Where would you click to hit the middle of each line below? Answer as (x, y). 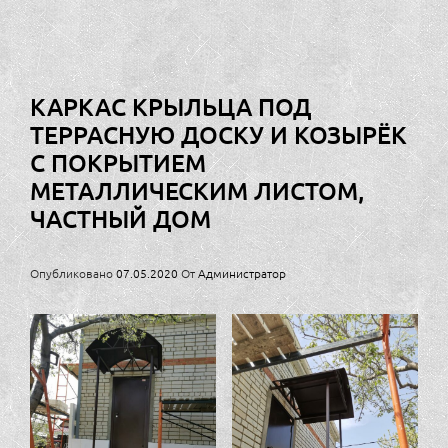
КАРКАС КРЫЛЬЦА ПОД (170, 106)
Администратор (242, 272)
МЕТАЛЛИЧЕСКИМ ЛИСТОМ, (197, 190)
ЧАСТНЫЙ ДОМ (120, 218)
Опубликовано (73, 272)
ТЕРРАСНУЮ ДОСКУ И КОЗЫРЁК (218, 134)
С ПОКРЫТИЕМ (118, 162)
